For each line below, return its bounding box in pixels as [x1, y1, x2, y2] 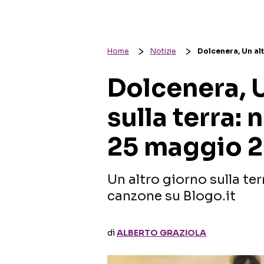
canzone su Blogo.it [107, 188, 236, 204]
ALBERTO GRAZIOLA [117, 227, 206, 238]
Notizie [150, 47, 176, 55]
